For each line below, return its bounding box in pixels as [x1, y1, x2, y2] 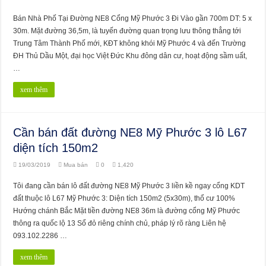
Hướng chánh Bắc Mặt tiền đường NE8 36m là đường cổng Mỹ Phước [13, 206, 240, 215]
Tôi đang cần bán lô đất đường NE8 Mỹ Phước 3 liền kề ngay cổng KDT [13, 181, 245, 190]
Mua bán [64, 161, 88, 168]
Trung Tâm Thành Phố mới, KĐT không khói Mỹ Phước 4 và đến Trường [13, 39, 246, 47]
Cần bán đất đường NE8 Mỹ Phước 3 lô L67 [13, 125, 248, 139]
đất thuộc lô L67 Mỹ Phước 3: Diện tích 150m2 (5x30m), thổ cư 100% [13, 194, 236, 202]
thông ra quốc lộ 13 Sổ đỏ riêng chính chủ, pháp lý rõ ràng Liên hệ [13, 218, 227, 227]
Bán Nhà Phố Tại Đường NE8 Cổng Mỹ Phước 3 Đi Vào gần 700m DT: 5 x [13, 14, 252, 23]
